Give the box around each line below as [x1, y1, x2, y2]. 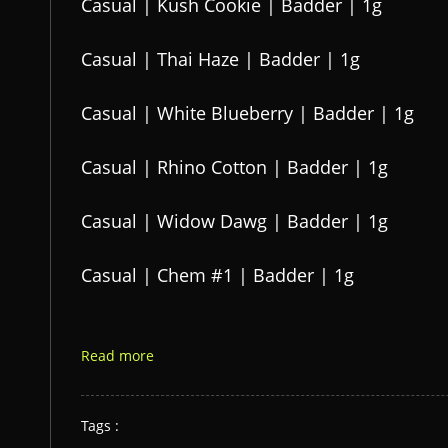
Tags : [81, 416, 119, 435]
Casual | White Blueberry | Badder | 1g [81, 101, 414, 125]
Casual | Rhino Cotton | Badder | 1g [81, 155, 388, 179]
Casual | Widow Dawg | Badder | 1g [81, 209, 388, 233]
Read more [81, 346, 154, 365]
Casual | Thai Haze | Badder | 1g [81, 47, 360, 71]
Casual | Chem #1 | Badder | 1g [81, 263, 354, 287]
